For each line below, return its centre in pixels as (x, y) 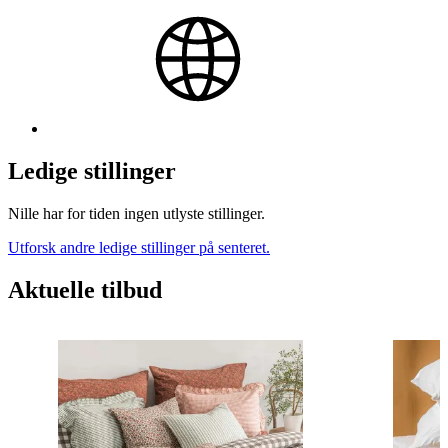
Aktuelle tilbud (85, 289)
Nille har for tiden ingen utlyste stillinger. (136, 213)
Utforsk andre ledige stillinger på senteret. (139, 247)
